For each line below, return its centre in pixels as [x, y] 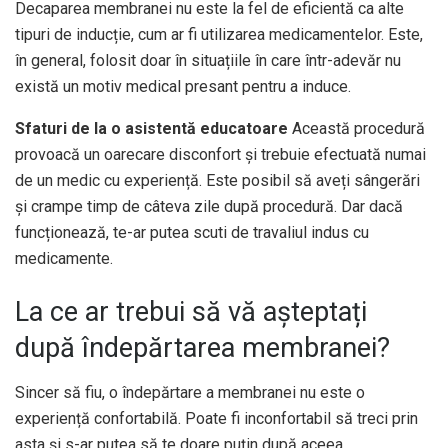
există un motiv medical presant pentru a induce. [183, 86]
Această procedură [356, 128]
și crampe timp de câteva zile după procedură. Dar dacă [209, 206]
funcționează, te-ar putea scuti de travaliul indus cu [192, 232]
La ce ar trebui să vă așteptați [191, 312]
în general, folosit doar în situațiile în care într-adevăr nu [208, 60]
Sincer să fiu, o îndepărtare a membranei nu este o [190, 392]
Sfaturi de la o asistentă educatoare [151, 128]
